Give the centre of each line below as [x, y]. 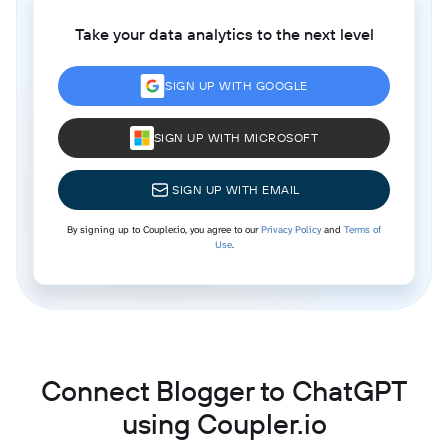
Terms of [362, 229]
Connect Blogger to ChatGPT [224, 390]
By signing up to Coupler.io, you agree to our [164, 229]
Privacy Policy [291, 229]
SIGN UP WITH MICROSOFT [236, 137]
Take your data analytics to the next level [224, 33]
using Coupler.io [224, 423]
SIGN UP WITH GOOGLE [236, 85]
